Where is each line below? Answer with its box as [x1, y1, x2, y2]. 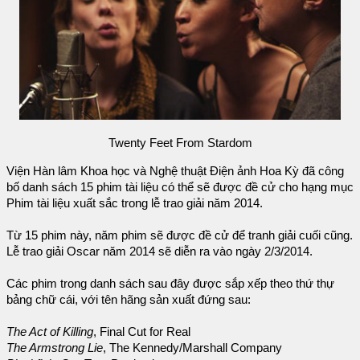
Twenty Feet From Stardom [108, 137, 252, 150]
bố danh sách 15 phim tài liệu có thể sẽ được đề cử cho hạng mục [6, 180, 354, 194]
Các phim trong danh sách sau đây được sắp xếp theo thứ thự [6, 276, 334, 290]
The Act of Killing [6, 325, 93, 338]
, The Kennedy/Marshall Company [103, 341, 282, 354]
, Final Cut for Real [93, 325, 190, 338]
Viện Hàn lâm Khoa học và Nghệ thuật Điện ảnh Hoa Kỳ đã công [6, 164, 344, 178]
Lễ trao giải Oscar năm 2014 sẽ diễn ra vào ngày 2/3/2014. [6, 244, 313, 258]
